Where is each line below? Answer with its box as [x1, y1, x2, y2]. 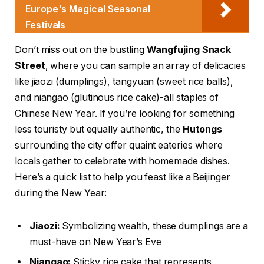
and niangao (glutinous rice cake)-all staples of [15, 92, 219, 104]
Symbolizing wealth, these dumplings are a [60, 220, 249, 232]
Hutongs [182, 124, 223, 136]
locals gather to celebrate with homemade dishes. [15, 156, 230, 167]
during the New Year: [15, 187, 107, 199]
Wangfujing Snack [146, 44, 232, 56]
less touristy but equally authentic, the [15, 124, 183, 136]
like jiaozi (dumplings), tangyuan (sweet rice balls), [15, 76, 233, 88]
